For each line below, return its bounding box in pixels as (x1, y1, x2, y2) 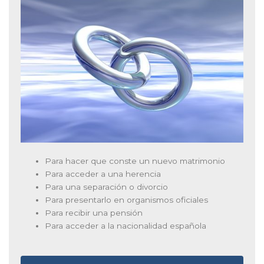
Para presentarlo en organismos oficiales (45, 194, 209, 204)
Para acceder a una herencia (45, 169, 161, 179)
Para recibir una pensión (45, 207, 143, 217)
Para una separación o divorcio (45, 181, 169, 192)
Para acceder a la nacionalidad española (45, 220, 207, 230)
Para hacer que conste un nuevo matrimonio (45, 156, 226, 166)
